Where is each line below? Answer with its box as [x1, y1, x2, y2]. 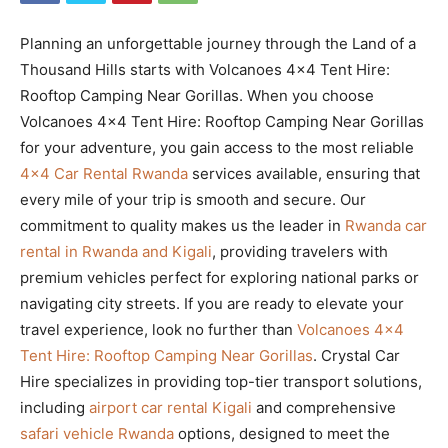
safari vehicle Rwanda [20, 423, 174, 443]
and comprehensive [252, 397, 396, 417]
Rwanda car [345, 215, 427, 235]
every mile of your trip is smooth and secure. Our [20, 189, 366, 209]
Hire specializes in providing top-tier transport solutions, [20, 371, 422, 391]
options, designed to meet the [174, 423, 390, 443]
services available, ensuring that [188, 163, 420, 183]
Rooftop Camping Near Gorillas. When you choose [20, 85, 374, 105]
